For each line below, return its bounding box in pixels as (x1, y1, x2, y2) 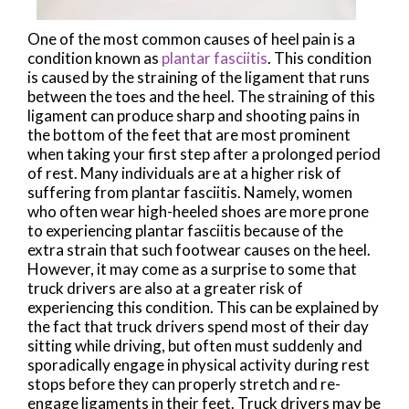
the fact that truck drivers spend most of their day (27, 316, 369, 336)
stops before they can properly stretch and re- (27, 373, 341, 393)
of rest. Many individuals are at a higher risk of (27, 163, 341, 183)
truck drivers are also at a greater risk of (27, 278, 303, 298)
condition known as (27, 47, 162, 68)
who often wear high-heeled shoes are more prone (27, 201, 369, 221)
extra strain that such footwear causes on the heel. (27, 239, 371, 259)
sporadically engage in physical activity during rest (27, 354, 370, 374)
